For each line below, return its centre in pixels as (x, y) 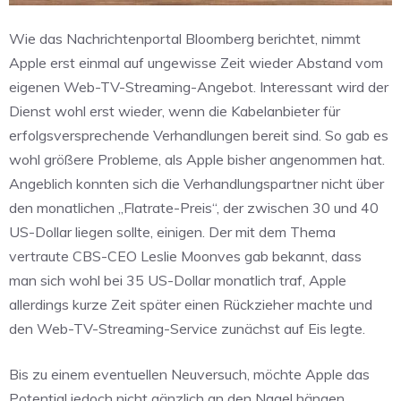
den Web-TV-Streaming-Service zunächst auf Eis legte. (187, 329)
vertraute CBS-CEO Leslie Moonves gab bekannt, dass (185, 256)
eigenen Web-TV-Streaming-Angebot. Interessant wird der (199, 87)
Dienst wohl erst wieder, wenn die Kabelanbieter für (175, 111)
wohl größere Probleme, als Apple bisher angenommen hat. (197, 160)
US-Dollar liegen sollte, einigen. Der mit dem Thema (172, 232)
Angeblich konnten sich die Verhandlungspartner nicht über (196, 184)
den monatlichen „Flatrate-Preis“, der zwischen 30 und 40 (194, 208)
